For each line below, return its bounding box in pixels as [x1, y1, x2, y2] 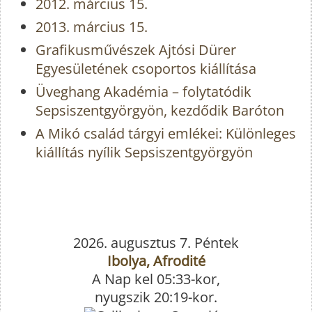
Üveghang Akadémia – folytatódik [36, 82, 251, 102]
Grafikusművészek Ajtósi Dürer [36, 40, 236, 60]
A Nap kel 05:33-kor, [92, 269, 220, 288]
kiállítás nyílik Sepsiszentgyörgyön [36, 143, 253, 162]
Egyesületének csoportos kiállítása [36, 59, 256, 79]
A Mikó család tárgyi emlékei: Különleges [36, 124, 296, 143]
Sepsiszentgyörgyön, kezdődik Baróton [36, 101, 284, 120]
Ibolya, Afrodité [107, 251, 205, 270]
